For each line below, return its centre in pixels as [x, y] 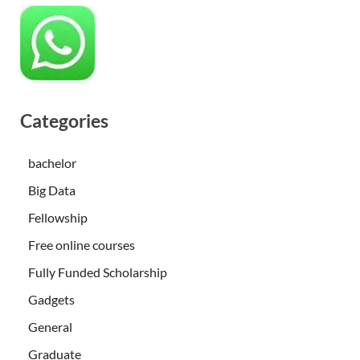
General [50, 327]
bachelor [52, 163]
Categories [64, 121]
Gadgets [51, 300]
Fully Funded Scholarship [98, 272]
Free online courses [82, 245]
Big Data [52, 190]
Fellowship [58, 218]
